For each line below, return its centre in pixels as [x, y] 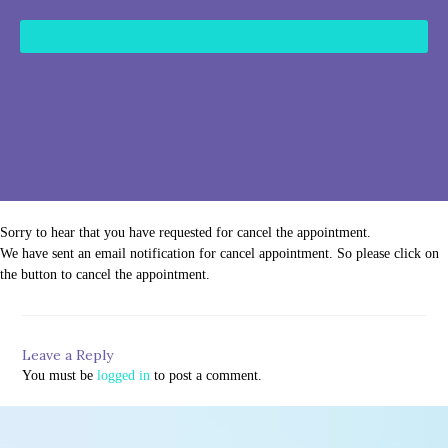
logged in [124, 375]
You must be [60, 375]
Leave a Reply [68, 355]
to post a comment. [206, 375]
